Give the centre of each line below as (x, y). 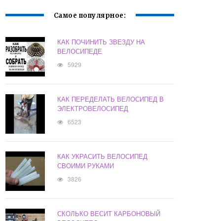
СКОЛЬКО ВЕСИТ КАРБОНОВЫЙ (109, 214)
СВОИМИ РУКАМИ (86, 166)
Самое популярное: (90, 16)
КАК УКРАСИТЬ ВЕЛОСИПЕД (103, 156)
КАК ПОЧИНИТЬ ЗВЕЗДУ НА (101, 42)
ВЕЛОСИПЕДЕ (80, 51)
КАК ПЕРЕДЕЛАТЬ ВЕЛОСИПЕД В (111, 99)
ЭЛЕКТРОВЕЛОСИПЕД (93, 109)
